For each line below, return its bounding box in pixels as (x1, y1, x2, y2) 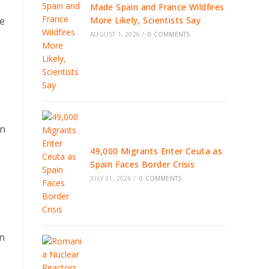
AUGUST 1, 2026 (90, 30, 141, 38)
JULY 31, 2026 (90, 174, 131, 183)
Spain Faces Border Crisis (90, 159, 195, 170)
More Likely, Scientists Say (90, 14, 201, 26)
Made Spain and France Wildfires (90, 1, 225, 13)
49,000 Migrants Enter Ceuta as (90, 145, 223, 157)
